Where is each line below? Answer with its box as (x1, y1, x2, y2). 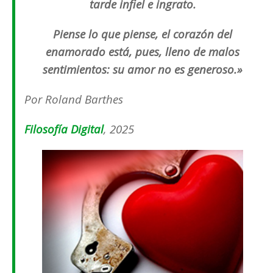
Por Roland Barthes (24, 91, 123, 107)
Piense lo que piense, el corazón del (53, 26, 232, 42)
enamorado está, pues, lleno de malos (46, 44, 239, 60)
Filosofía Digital (24, 121, 104, 137)
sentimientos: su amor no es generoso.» (43, 62, 243, 77)
